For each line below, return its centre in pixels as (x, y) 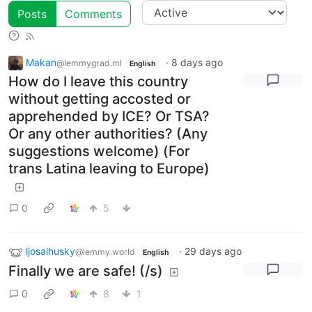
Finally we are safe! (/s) (86, 271)
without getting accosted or (100, 99)
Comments (93, 14)
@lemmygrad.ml (89, 63)
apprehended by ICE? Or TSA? (109, 117)
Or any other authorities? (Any (108, 134)
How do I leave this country (98, 82)
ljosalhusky (50, 251)
